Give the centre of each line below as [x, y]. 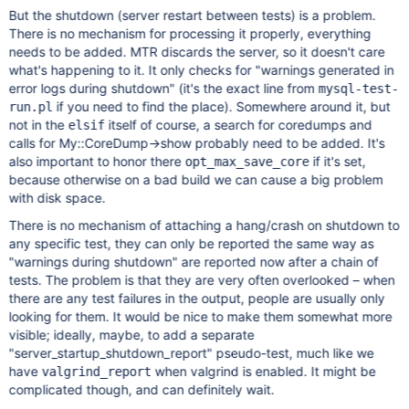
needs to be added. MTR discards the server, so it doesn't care [197, 52]
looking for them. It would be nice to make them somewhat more [200, 316]
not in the [38, 125]
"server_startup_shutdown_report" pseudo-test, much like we [191, 353]
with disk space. [57, 198]
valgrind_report [96, 372]
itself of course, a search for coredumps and [238, 125]
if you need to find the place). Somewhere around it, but [221, 106]
